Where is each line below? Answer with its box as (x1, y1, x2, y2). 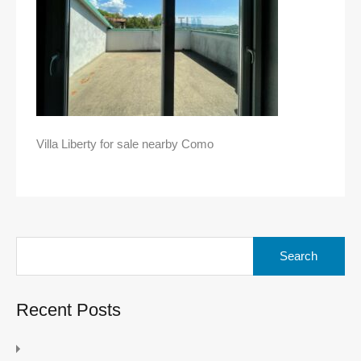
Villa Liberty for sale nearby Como (36, 137, 214, 151)
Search (251, 236, 290, 251)
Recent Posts (16, 300, 121, 321)
